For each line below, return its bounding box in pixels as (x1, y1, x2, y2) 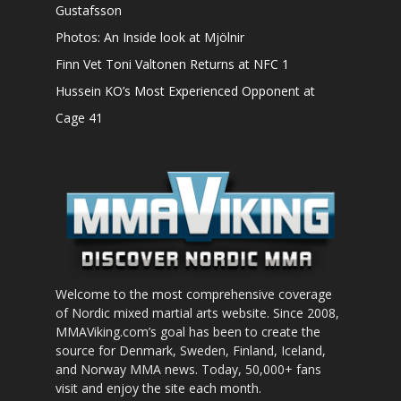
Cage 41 (55, 109, 103, 127)
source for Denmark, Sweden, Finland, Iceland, (55, 342, 326, 360)
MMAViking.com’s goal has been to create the (55, 323, 320, 341)
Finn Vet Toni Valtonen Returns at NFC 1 (55, 55, 289, 73)
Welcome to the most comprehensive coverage (55, 286, 332, 303)
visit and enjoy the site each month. (55, 380, 261, 397)
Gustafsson (55, 2, 122, 20)
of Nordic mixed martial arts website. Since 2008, (55, 304, 339, 322)
